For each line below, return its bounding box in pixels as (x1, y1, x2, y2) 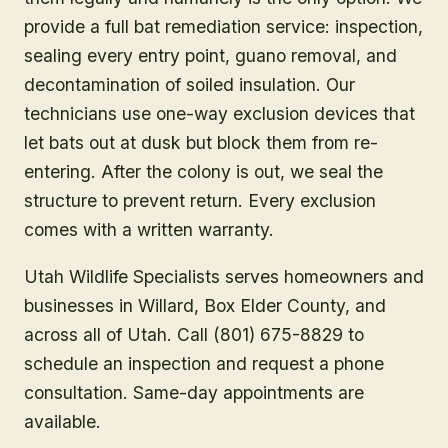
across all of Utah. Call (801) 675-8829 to (24, 323, 364, 345)
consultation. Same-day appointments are (24, 381, 364, 403)
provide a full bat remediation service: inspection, (24, 16, 423, 38)
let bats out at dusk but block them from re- (24, 132, 378, 154)
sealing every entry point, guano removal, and (24, 45, 397, 67)
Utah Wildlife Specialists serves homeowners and (24, 265, 424, 287)
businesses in (24, 294, 133, 316)
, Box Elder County (194, 294, 345, 316)
